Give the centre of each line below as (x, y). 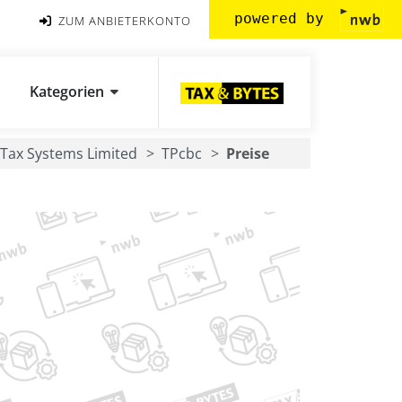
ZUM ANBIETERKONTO (123, 20)
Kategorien (67, 92)
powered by (284, 18)
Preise (248, 153)
